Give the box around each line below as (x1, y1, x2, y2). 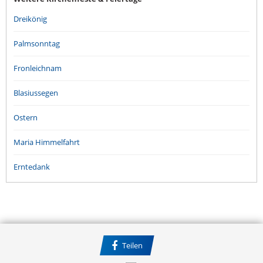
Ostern (14, 112, 38, 123)
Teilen (120, 240, 143, 251)
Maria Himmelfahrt (14, 136, 80, 147)
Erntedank (14, 161, 50, 172)
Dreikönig (14, 13, 47, 24)
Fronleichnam (14, 62, 62, 73)
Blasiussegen (14, 87, 58, 98)
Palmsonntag (14, 38, 60, 49)
